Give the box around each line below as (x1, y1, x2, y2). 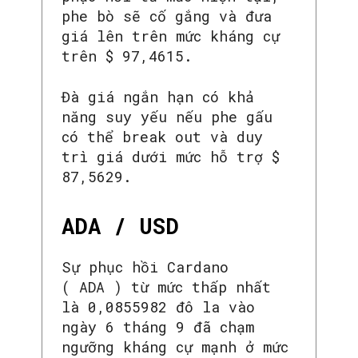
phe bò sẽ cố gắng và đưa (62, 6, 272, 26)
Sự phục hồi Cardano (62, 257, 229, 276)
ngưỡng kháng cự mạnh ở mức (62, 336, 288, 356)
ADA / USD (62, 211, 179, 240)
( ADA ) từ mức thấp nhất (62, 276, 271, 296)
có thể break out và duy (62, 126, 263, 146)
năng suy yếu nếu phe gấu (62, 106, 272, 126)
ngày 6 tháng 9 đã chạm (62, 316, 254, 336)
